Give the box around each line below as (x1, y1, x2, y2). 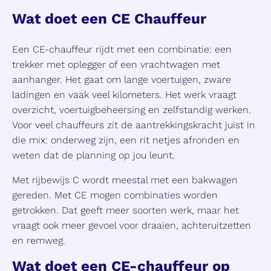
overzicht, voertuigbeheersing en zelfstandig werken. (12, 104, 251, 116)
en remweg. (12, 235, 65, 247)
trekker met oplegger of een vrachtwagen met (12, 59, 220, 71)
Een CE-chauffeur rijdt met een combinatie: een (12, 44, 232, 56)
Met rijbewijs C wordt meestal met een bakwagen (12, 174, 238, 186)
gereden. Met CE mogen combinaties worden (12, 189, 218, 201)
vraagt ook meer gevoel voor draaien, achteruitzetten (12, 220, 251, 232)
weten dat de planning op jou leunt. (12, 149, 175, 162)
